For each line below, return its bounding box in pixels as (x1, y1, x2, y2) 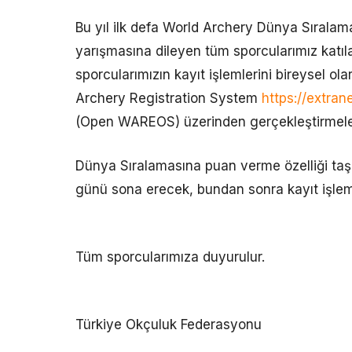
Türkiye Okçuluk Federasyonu (75, 317, 262, 333)
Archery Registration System (75, 90, 262, 107)
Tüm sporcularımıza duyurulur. (75, 249, 265, 266)
